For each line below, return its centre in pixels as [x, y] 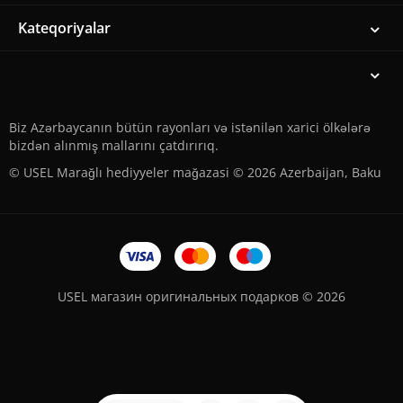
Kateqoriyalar [64, 27]
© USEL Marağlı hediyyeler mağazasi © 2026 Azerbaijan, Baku [195, 172]
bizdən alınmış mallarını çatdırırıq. [114, 145]
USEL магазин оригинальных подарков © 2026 [201, 296]
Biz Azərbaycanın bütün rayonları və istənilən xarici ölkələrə [190, 127]
